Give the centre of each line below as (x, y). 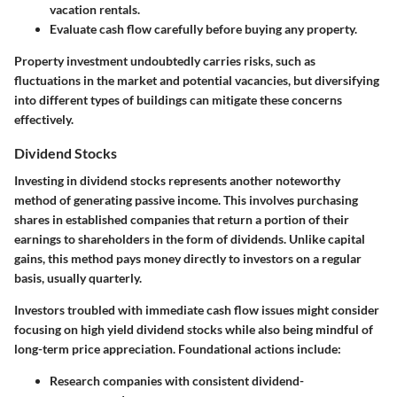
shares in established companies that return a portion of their (182, 219)
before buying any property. (280, 28)
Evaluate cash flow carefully (126, 28)
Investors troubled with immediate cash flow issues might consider (197, 309)
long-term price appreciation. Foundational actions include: (178, 348)
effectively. (44, 119)
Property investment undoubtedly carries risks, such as (165, 60)
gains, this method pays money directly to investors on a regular (188, 258)
